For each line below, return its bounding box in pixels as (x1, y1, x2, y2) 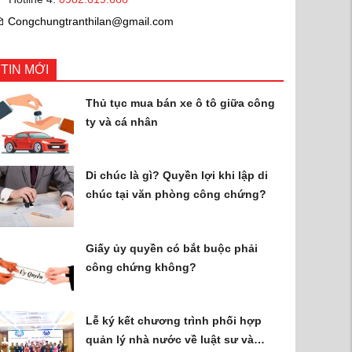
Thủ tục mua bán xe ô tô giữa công (86, 96, 276, 109)
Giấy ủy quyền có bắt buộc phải (86, 241, 258, 255)
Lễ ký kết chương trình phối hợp (86, 314, 262, 328)
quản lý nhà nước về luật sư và (86, 333, 255, 346)
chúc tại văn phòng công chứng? (86, 188, 267, 201)
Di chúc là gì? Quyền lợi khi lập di (86, 169, 269, 182)
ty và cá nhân (86, 115, 159, 128)
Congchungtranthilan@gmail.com (8, 14, 174, 27)
